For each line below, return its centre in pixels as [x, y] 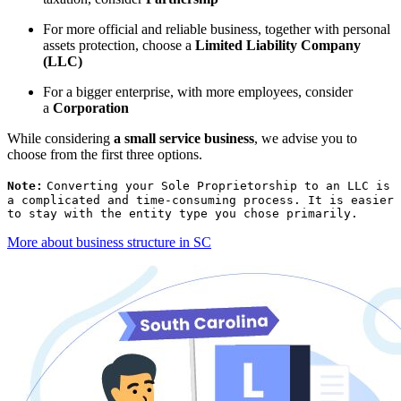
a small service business [184, 139]
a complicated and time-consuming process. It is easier [200, 200]
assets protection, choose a [119, 46]
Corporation [91, 108]
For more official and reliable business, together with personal [217, 30]
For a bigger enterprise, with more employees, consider [198, 92]
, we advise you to [306, 139]
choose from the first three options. [105, 155]
